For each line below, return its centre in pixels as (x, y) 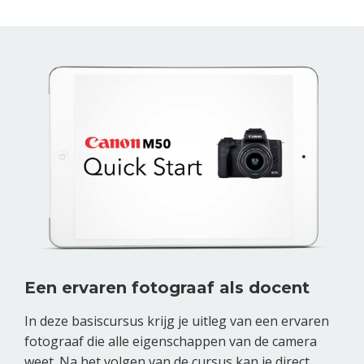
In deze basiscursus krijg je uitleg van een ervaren (177, 321)
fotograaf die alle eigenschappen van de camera (171, 342)
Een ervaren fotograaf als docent (167, 288)
